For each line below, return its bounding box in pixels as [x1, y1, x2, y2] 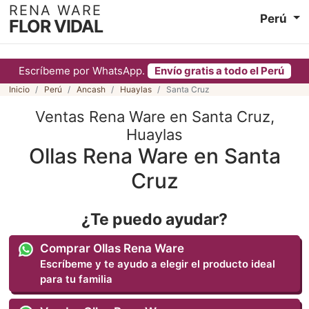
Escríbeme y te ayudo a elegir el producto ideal [40, 257, 276, 270]
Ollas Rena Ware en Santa [28, 143, 281, 168]
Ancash [76, 84, 106, 94]
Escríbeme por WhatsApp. [18, 64, 148, 77]
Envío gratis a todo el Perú [154, 64, 284, 77]
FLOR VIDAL [8, 16, 103, 37]
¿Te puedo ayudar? [81, 210, 228, 229]
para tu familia [40, 272, 113, 286]
